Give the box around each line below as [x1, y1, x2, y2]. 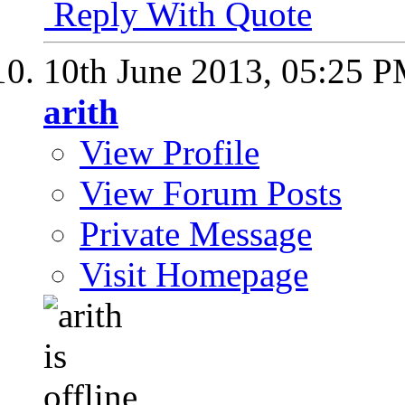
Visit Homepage [80, 254, 308, 294]
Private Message [80, 213, 312, 253]
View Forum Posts [80, 173, 342, 212]
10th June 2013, [43, 51, 281, 90]
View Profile [80, 132, 259, 172]
